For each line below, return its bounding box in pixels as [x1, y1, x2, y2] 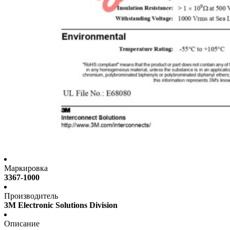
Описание [4, 219, 40, 228]
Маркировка [4, 164, 48, 173]
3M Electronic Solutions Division [4, 201, 118, 210]
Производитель [4, 191, 58, 201]
